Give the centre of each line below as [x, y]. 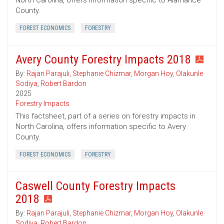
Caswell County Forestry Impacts [95, 186]
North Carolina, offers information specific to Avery [101, 127]
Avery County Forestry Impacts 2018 [103, 60]
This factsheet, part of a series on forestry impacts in [105, 116]
